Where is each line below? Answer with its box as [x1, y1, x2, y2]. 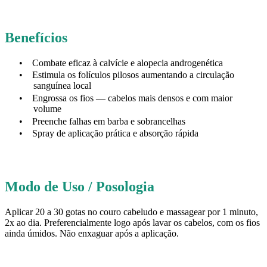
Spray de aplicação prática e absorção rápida [32, 128, 198, 139]
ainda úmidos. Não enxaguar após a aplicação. [5, 228, 179, 238]
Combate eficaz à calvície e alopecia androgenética [32, 57, 223, 68]
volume [33, 103, 61, 114]
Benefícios [5, 29, 67, 45]
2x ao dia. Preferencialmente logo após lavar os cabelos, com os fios [5, 217, 260, 228]
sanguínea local [33, 80, 91, 91]
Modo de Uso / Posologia [5, 179, 154, 194]
